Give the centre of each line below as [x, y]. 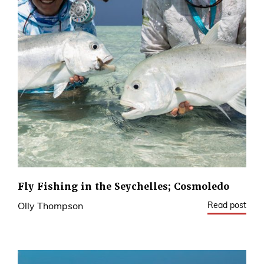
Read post [227, 206]
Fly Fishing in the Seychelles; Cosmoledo [123, 187]
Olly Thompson [50, 207]
